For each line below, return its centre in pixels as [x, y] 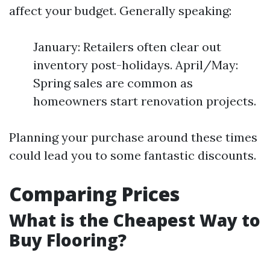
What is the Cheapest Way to [135, 220]
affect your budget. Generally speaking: [120, 11]
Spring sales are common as [113, 83]
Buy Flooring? [68, 240]
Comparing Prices [94, 194]
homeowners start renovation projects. [145, 101]
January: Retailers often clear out [127, 47]
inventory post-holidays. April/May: [136, 65]
